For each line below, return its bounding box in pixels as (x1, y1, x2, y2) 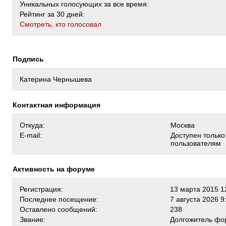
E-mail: (20, 131, 42, 139)
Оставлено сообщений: (20, 205, 97, 213)
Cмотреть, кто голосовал (20, 20, 101, 28)
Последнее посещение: (20, 195, 98, 203)
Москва (171, 121, 195, 129)
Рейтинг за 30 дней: (20, 10, 85, 18)
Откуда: (20, 121, 45, 129)
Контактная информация (17, 101, 100, 109)
